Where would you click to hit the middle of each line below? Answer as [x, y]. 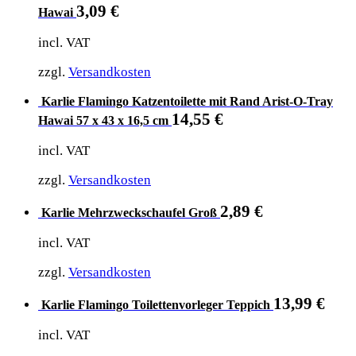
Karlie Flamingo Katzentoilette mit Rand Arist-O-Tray [187, 101]
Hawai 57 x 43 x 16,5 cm [103, 120]
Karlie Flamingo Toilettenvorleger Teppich [156, 304]
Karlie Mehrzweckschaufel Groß [129, 212]
